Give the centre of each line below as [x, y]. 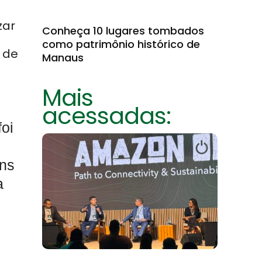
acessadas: [106, 116]
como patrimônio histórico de [121, 44]
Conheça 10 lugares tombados [123, 31]
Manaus [63, 58]
